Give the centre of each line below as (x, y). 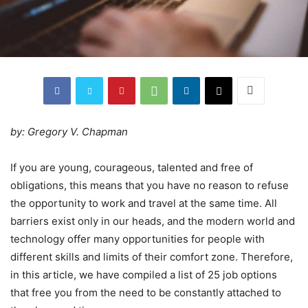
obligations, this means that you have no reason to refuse (150, 185)
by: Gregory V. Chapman (69, 131)
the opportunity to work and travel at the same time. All (144, 203)
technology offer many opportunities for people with (137, 239)
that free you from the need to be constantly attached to (146, 292)
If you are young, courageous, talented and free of (132, 167)
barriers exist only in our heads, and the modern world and (153, 221)
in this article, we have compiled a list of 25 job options (144, 274)
